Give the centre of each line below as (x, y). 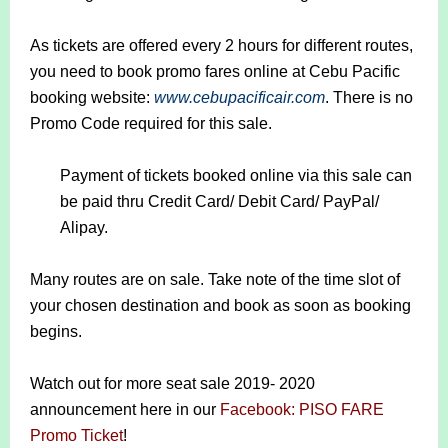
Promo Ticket (76, 436)
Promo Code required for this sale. (150, 124)
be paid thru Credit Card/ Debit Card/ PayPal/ (219, 202)
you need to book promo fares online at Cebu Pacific (214, 72)
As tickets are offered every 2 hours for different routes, (221, 46)
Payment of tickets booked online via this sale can (235, 176)
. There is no (368, 98)
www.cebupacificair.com (239, 98)
